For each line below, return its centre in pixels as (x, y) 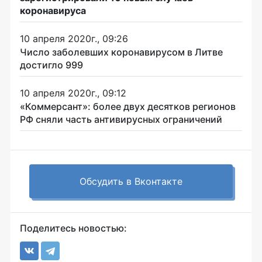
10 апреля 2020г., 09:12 (73, 93)
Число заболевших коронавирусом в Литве (121, 52)
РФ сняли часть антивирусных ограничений (121, 119)
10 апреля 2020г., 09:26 (74, 38)
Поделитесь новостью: (73, 228)
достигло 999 (51, 65)
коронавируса (53, 10)
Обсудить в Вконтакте (131, 181)
